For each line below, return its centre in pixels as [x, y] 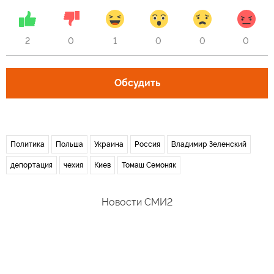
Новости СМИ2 [137, 202]
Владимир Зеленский [209, 144]
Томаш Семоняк [149, 165]
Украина [109, 144]
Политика [28, 144]
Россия [147, 144]
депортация [31, 165]
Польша [69, 144]
